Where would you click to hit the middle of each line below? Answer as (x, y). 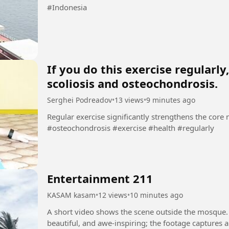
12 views (113, 195)
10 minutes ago (156, 195)
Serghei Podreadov (79, 100)
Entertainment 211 (100, 178)
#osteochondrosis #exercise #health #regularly (131, 128)
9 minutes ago (171, 100)
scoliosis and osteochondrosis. (132, 84)
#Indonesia (67, 7)
